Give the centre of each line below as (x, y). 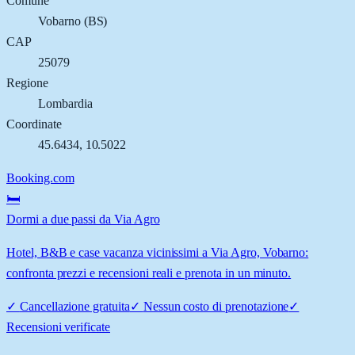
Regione (27, 82)
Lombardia (65, 103)
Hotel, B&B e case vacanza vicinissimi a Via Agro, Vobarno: (158, 252)
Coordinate (34, 124)
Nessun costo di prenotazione (216, 306)
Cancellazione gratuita (74, 306)
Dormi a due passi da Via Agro (83, 219)
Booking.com (40, 177)
